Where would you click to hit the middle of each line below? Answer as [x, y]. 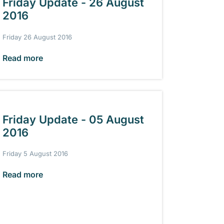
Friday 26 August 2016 [37, 37]
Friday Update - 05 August [73, 119]
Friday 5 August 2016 [35, 154]
